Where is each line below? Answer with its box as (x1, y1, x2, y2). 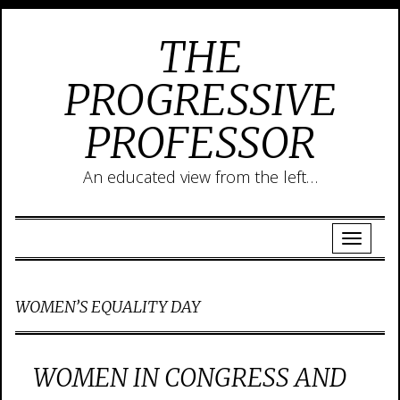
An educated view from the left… (82, 166, 318, 187)
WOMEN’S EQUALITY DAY (15, 296, 200, 317)
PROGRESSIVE (63, 73, 337, 127)
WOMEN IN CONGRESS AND (33, 362, 346, 394)
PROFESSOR (85, 116, 315, 170)
